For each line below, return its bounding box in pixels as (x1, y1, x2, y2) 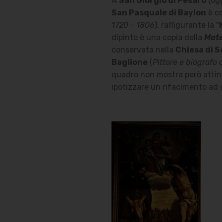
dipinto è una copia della (111, 33, 204, 43)
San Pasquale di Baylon (111, 8, 206, 18)
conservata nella (111, 45, 175, 55)
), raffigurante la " (154, 20, 219, 30)
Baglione (111, 57, 148, 67)
